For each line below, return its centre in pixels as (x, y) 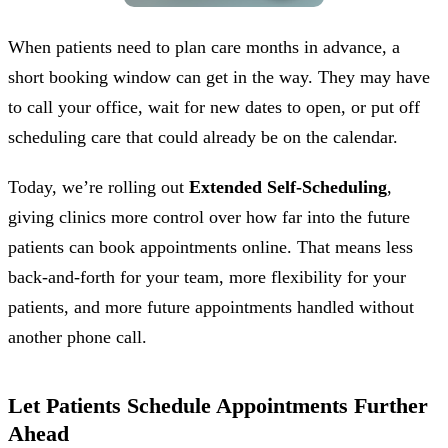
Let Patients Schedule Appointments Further (218, 406)
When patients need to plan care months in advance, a (204, 47)
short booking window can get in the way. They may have (219, 77)
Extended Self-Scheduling (288, 187)
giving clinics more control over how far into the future (209, 217)
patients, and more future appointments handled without (211, 307)
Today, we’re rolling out (98, 187)
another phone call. (77, 337)
